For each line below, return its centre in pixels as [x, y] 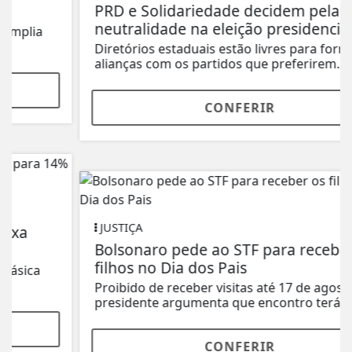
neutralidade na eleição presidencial [160, 29]
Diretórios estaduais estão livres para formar [165, 49]
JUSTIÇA [56, 228]
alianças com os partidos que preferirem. [153, 64]
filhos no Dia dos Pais [107, 268]
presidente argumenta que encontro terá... [158, 303]
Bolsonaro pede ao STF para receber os [171, 250]
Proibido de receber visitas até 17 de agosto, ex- [173, 288]
